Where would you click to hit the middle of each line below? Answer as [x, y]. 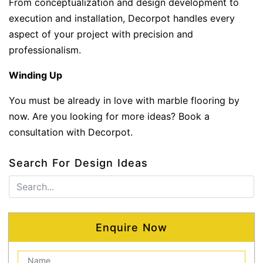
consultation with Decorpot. [71, 132]
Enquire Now [131, 227]
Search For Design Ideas [78, 163]
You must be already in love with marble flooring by [124, 101]
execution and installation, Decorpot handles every [122, 18]
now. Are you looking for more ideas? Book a [109, 117]
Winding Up [36, 75]
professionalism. [45, 50]
